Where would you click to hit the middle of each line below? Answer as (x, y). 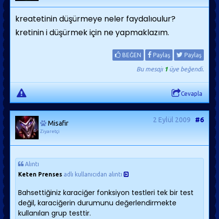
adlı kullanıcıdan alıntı (92, 174)
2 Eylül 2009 (172, 120)
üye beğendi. (186, 69)
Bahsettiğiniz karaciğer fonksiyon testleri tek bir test (106, 193)
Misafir (58, 123)
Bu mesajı (150, 69)
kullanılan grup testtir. (55, 213)
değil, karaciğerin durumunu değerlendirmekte (97, 203)
